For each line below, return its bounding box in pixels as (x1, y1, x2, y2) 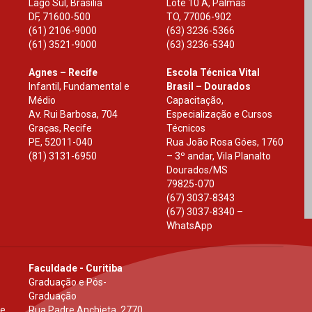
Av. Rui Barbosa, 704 (28, 109, 118, 120)
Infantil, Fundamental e (28, 81, 130, 92)
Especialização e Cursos (166, 109, 272, 120)
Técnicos (166, 123, 205, 134)
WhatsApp (166, 220, 212, 231)
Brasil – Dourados (166, 81, 251, 92)
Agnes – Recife (28, 67, 97, 78)
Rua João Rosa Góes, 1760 (166, 136, 283, 148)
